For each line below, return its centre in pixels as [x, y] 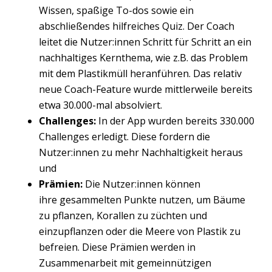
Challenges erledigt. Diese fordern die [124, 136]
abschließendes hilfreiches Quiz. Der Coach [137, 26]
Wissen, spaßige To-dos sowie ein [116, 10]
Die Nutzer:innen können [143, 184]
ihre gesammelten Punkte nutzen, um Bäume [142, 199]
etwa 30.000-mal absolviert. [100, 105]
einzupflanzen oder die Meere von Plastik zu [140, 231]
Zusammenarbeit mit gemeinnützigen [125, 263]
